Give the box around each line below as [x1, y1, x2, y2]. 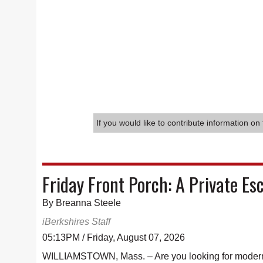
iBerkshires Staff [42, 217, 110, 227]
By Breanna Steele [42, 198, 121, 208]
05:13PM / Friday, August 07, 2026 [42, 232, 185, 242]
